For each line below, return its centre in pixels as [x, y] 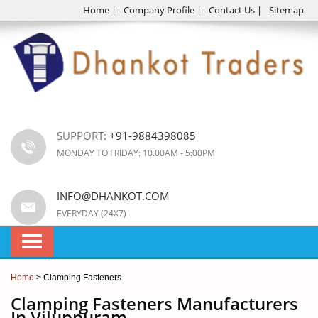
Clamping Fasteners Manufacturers [154, 304]
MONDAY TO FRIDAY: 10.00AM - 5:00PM [136, 153]
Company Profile [159, 10]
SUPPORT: [83, 136]
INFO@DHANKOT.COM [113, 196]
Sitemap [286, 10]
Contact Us [232, 10]
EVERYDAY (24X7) [92, 214]
